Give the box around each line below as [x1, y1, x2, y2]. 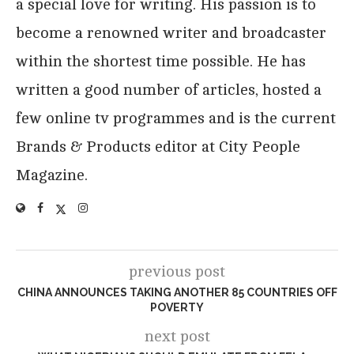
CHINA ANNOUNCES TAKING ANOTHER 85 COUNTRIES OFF [17, 285, 337, 299]
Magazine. [16, 165, 88, 184]
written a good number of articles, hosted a [16, 80, 322, 99]
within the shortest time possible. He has [16, 51, 306, 70]
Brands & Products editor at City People [16, 137, 300, 156]
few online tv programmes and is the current [16, 108, 336, 127]
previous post [129, 262, 225, 281]
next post [144, 326, 210, 345]
